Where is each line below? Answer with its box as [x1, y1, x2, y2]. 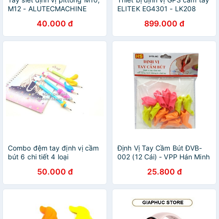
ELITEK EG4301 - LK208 [117, 4, 197, 13]
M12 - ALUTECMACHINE [8, 4, 87, 13]
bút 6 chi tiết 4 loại [8, 153, 69, 161]
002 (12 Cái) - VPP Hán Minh [117, 153, 210, 161]
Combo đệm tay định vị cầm [8, 144, 99, 152]
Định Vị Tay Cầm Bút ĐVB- [117, 144, 202, 152]
